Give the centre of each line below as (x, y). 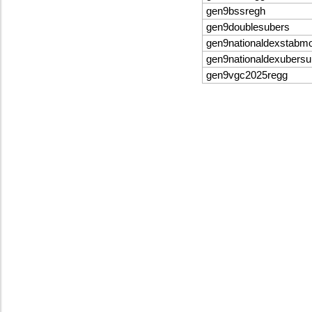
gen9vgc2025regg (247, 76)
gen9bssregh (235, 11)
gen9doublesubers (248, 28)
